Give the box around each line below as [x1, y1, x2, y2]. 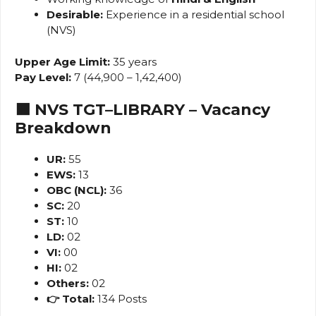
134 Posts [95, 292, 147, 306]
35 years [110, 54, 157, 68]
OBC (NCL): [47, 183, 107, 197]
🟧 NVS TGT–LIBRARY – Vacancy [15, 100, 270, 120]
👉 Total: [47, 292, 95, 306]
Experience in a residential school [103, 8, 284, 22]
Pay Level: [15, 70, 71, 84]
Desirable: [47, 8, 103, 22]
